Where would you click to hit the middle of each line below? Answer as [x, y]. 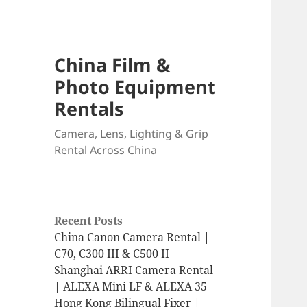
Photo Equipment [135, 87]
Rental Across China [106, 150]
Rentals [89, 109]
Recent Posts [89, 221]
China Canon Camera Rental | [132, 237]
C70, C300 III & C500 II [112, 254]
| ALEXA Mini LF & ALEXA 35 [131, 287]
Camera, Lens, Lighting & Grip [132, 134]
